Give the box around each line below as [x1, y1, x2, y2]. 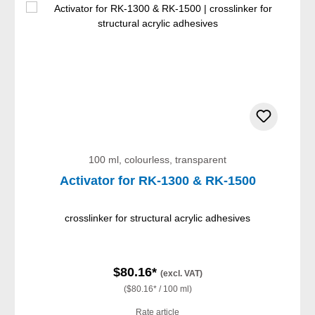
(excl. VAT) [160, 269, 202, 279]
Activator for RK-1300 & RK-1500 [59, 174, 256, 188]
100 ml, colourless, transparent [89, 154, 226, 166]
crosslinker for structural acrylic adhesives [65, 212, 250, 224]
